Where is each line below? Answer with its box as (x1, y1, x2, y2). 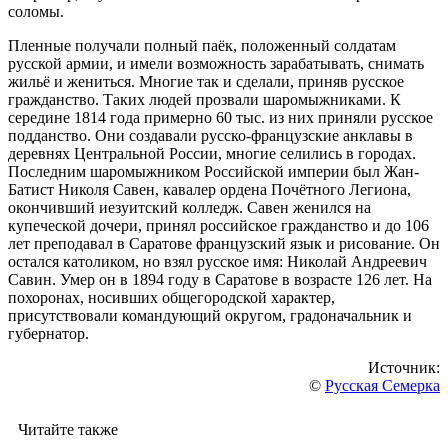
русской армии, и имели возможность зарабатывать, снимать (8, 55, 424, 73)
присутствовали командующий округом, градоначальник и (8, 307, 412, 325)
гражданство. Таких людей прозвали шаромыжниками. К (8, 91, 401, 109)
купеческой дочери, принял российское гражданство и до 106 (8, 217, 429, 235)
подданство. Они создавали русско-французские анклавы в (8, 127, 413, 145)
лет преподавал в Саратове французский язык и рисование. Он (8, 235, 440, 253)
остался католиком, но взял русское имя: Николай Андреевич (8, 253, 427, 271)
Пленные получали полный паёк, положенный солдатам (8, 37, 396, 55)
